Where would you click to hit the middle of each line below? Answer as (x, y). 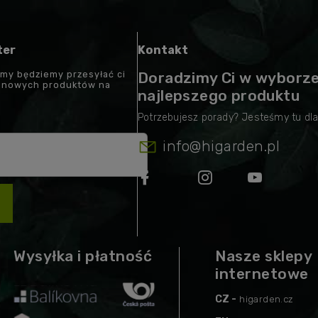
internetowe (262, 273)
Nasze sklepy (264, 256)
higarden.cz (267, 299)
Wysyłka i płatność (83, 256)
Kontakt (163, 50)
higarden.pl (240, 146)
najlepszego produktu (219, 95)
